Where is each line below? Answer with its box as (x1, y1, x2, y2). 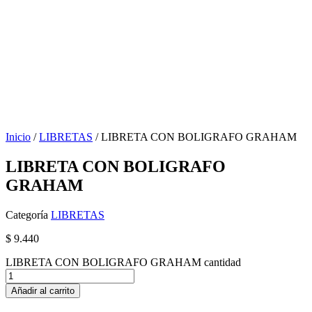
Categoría (6, 208, 48, 221)
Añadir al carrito (11, 285, 75, 296)
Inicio (6, 131, 31, 143)
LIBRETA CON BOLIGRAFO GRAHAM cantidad (6, 256, 241, 268)
